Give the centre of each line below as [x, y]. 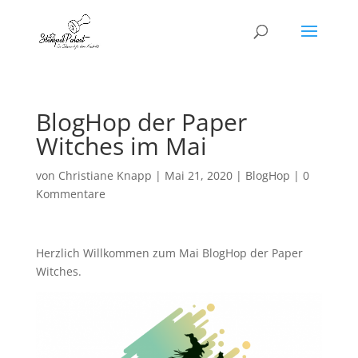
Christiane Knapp [105, 175]
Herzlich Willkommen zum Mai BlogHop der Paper [169, 253]
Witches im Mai [121, 146]
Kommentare [70, 194]
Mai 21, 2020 [198, 175]
